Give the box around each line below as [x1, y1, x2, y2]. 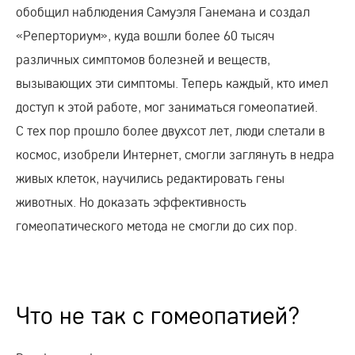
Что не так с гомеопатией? [16, 299, 300, 330]
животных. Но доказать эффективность [16, 193, 246, 210]
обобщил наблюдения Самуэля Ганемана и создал [16, 2, 310, 20]
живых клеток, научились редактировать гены [16, 169, 284, 186]
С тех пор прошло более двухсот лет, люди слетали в [16, 121, 325, 139]
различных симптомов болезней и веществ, [16, 50, 270, 67]
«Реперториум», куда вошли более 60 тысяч [16, 26, 274, 44]
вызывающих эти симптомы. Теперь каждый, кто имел [16, 74, 328, 91]
